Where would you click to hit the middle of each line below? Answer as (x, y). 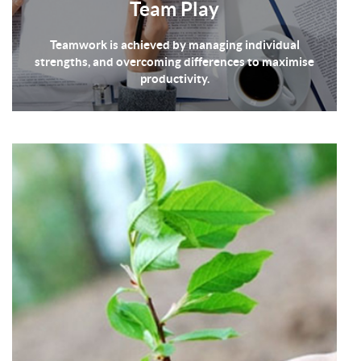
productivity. (174, 79)
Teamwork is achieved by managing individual (174, 45)
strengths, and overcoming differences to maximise (174, 62)
